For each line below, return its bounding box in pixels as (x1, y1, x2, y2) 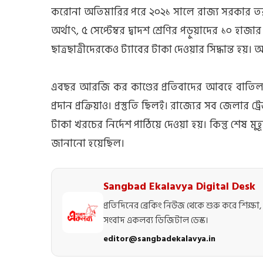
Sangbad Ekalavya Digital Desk (103, 178, 255, 195)
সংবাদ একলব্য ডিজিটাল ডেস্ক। (103, 213, 208, 228)
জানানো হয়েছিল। (51, 135, 124, 152)
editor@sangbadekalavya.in (103, 232, 215, 245)
